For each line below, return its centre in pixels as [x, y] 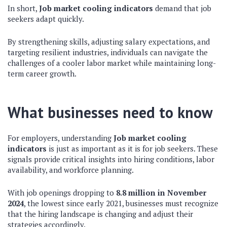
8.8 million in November [161, 193]
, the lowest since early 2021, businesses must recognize [121, 203]
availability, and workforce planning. [71, 170]
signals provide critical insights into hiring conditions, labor [111, 159]
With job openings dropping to [62, 193]
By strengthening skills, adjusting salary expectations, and [109, 42]
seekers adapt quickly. [46, 19]
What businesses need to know [110, 112]
